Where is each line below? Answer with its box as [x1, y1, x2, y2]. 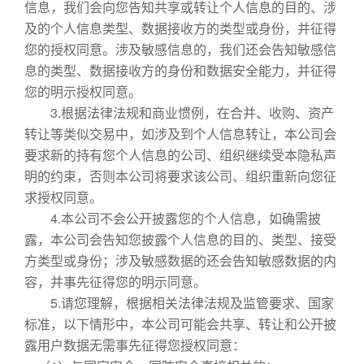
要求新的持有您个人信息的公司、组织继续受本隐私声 [24, 145, 336, 164]
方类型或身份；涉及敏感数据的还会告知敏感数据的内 [24, 251, 336, 270]
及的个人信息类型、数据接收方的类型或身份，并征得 [24, 19, 336, 37]
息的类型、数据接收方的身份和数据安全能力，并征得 [24, 61, 336, 80]
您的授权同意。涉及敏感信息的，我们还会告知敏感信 [24, 40, 336, 58]
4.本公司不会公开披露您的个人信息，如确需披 [24, 209, 321, 227]
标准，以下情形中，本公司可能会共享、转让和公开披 [24, 314, 336, 333]
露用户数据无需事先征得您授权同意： [24, 336, 245, 354]
